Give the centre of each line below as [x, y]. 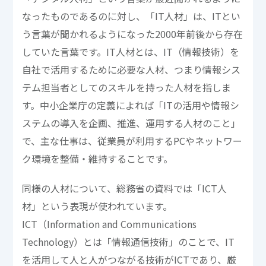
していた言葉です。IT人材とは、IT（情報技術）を [131, 51]
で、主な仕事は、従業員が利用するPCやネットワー [132, 140]
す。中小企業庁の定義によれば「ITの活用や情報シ [131, 105]
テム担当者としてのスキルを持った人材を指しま [127, 87]
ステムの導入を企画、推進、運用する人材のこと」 [132, 123]
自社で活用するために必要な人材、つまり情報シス [132, 69]
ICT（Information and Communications [110, 224]
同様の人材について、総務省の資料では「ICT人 [125, 188]
